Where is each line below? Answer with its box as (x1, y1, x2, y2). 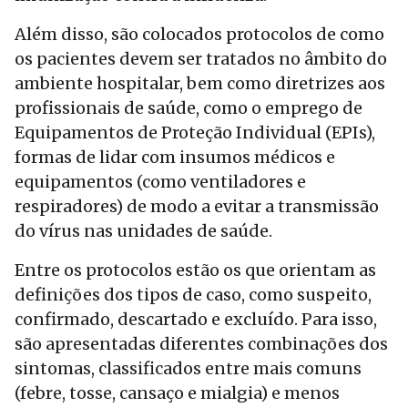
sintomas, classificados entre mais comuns (15, 357, 362, 379)
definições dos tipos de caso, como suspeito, (15, 283, 372, 305)
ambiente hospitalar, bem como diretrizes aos (15, 72, 385, 94)
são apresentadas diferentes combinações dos (15, 332, 388, 354)
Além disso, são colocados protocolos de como (15, 23, 384, 45)
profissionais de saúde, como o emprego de (15, 97, 362, 118)
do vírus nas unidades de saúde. (15, 219, 272, 241)
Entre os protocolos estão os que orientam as (15, 259, 376, 280)
